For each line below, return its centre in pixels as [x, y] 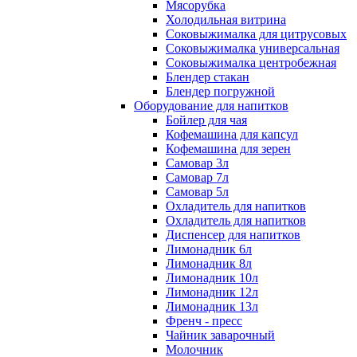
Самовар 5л [197, 192]
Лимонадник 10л [212, 278]
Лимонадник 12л [212, 292]
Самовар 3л [197, 163]
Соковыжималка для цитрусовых [256, 34]
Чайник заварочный [220, 335]
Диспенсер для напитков [233, 235]
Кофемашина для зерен [228, 149]
